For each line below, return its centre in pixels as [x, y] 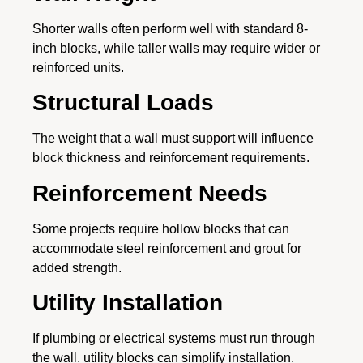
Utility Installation [128, 303]
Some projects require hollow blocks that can [161, 228]
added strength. [77, 267]
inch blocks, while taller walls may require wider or [176, 48]
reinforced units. [78, 67]
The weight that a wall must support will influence [173, 139]
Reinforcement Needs [150, 193]
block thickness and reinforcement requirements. [171, 158]
